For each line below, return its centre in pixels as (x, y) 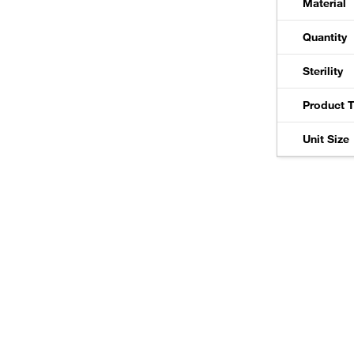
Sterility (322, 71)
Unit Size (326, 139)
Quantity (324, 37)
